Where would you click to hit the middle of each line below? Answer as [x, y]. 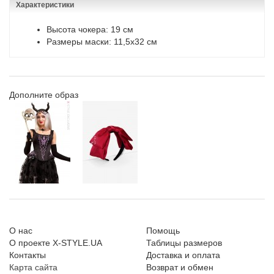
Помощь [163, 231]
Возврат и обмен [180, 268]
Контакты [28, 255]
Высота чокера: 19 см [90, 30]
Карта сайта [33, 268]
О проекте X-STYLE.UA [56, 243]
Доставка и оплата [183, 255]
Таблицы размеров [184, 243]
